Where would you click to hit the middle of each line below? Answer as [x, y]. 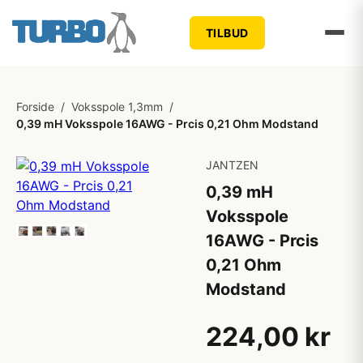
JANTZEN [232, 165]
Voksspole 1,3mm [117, 107]
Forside [35, 107]
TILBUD [227, 32]
